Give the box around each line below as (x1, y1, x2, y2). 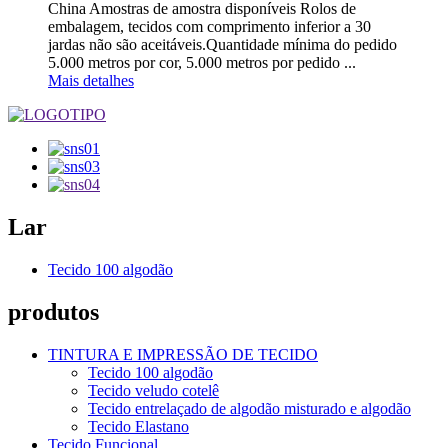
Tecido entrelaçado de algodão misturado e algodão (88, 399, 411, 417)
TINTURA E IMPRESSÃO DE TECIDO (48, 345, 318, 363)
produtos (8, 298, 99, 325)
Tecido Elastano (88, 417, 189, 435)
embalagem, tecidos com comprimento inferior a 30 (48, 17, 371, 35)
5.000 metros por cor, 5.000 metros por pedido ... (48, 53, 356, 71)
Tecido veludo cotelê (88, 381, 219, 399)
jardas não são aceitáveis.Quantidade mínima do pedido (48, 35, 397, 53)
